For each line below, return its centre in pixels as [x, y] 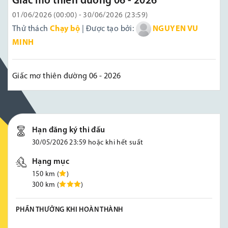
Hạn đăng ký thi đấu [69, 131]
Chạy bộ [65, 29]
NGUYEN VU [176, 29]
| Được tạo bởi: [108, 29]
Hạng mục [51, 162]
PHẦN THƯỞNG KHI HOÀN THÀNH [69, 210]
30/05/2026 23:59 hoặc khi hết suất [88, 143]
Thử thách [31, 29]
